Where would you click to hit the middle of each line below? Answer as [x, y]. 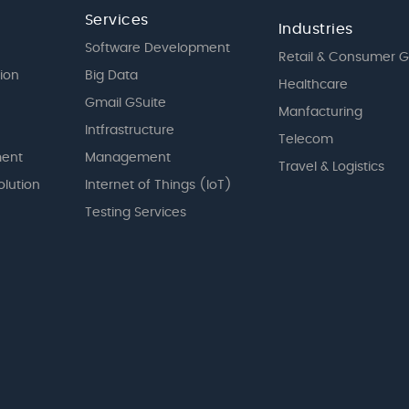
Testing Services [135, 212]
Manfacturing [320, 112]
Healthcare [313, 84]
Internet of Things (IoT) [158, 185]
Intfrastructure [129, 130]
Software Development [157, 48]
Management [127, 157]
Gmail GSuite [125, 103]
